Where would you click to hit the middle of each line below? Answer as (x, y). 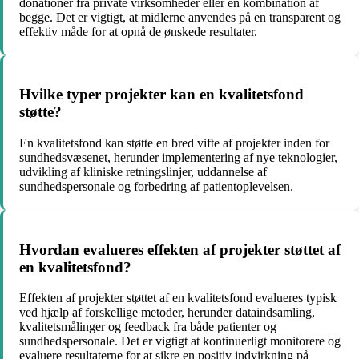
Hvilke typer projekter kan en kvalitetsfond (161, 95)
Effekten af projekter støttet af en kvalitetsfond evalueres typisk (178, 298)
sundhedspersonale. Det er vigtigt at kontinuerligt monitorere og (180, 341)
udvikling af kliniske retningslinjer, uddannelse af (143, 171)
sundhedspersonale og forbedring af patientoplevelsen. (156, 186)
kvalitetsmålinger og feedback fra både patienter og (148, 327)
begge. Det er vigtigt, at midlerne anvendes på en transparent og (180, 17)
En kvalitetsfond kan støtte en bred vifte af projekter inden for (174, 143)
